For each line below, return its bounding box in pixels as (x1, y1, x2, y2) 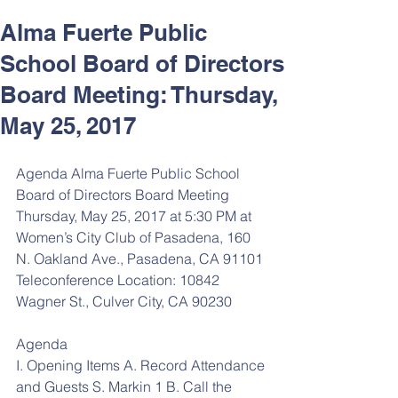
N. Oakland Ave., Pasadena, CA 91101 (16, 250, 267, 267)
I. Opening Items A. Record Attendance (16, 356, 268, 374)
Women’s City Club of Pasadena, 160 (16, 228, 254, 246)
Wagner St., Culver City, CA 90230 (16, 292, 232, 310)
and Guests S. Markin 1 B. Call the (16, 378, 235, 395)
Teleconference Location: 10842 (16, 271, 223, 289)
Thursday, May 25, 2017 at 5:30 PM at (16, 207, 255, 225)
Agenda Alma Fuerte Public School (16, 164, 243, 182)
